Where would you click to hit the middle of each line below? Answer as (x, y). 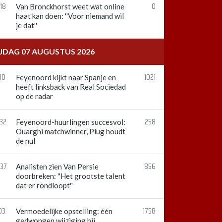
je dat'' (27, 25)
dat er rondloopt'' (44, 185)
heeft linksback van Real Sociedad (71, 87)
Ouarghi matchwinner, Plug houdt (71, 131)
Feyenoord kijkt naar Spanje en (66, 77)
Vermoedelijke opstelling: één (64, 211)
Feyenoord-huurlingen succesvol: (71, 122)
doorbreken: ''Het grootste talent (71, 176)
